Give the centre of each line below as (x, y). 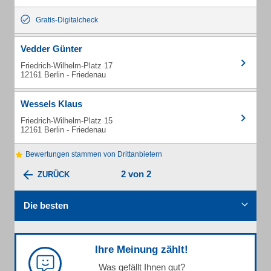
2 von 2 (136, 174)
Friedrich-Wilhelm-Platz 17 (67, 66)
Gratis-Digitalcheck (67, 20)
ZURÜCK (54, 175)
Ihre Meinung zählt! (142, 250)
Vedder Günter (51, 49)
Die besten (46, 206)
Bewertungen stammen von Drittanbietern (93, 154)
